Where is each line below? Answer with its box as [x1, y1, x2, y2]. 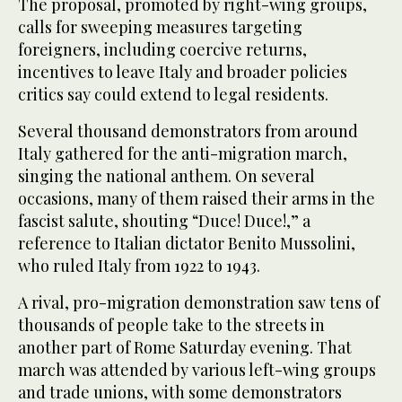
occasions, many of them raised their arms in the [18, 188, 375, 210]
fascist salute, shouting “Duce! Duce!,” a [18, 210, 310, 232]
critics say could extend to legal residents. [18, 83, 328, 106]
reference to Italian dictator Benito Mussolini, [18, 232, 355, 255]
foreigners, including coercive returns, [18, 39, 307, 61]
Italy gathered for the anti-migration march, [18, 143, 347, 165]
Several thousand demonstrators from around [18, 120, 358, 143]
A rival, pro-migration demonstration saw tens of [18, 292, 380, 314]
